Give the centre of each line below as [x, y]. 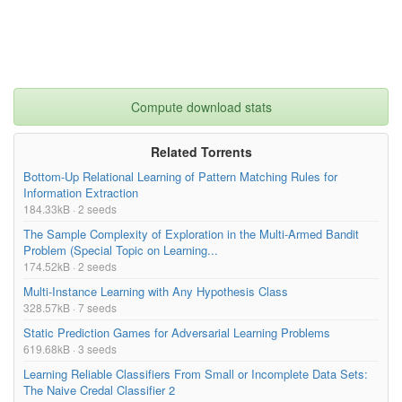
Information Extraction [81, 192]
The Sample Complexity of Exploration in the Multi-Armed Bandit [191, 233]
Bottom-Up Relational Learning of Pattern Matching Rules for [180, 176]
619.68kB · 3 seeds [70, 348]
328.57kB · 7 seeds [70, 307]
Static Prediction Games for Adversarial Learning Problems [177, 332]
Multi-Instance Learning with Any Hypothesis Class [156, 291]
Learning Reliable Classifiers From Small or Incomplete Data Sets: [196, 373]
